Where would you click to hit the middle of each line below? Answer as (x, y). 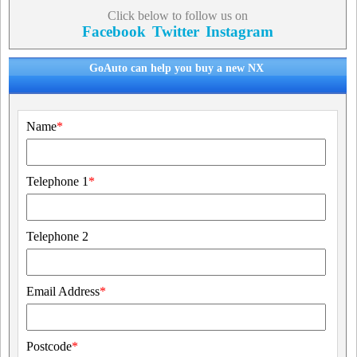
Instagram (239, 32)
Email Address (63, 292)
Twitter (175, 32)
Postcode (49, 347)
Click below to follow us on (177, 16)
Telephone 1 (57, 182)
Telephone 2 (57, 237)
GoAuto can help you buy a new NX (177, 69)
